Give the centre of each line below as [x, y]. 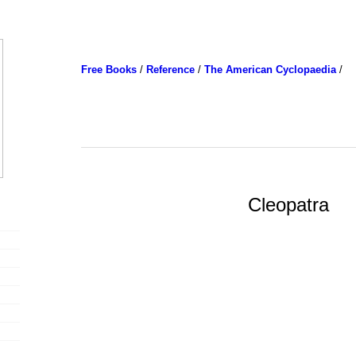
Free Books [108, 70]
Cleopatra [288, 204]
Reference [170, 70]
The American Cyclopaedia [270, 70]
